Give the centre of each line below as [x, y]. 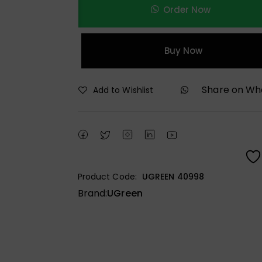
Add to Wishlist [123, 90]
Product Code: [107, 176]
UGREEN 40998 [173, 176]
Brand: [92, 193]
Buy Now [183, 50]
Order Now [187, 9]
